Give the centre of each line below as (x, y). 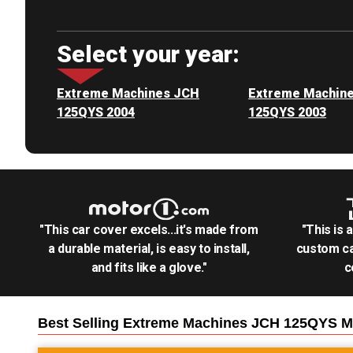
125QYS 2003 (288, 112)
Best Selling (80, 323)
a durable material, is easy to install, (149, 249)
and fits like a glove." (149, 268)
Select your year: (148, 54)
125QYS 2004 (96, 112)
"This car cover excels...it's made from (149, 230)
